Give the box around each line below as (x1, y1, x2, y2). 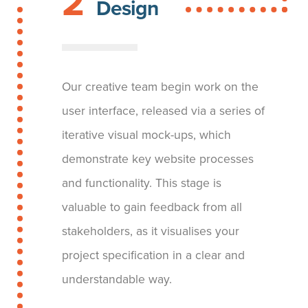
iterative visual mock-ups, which (62, 127, 231, 142)
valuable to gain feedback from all (62, 199, 242, 214)
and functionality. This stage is (62, 175, 221, 190)
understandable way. (62, 272, 172, 287)
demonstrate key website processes (62, 151, 254, 166)
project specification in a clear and (62, 247, 245, 263)
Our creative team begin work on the (62, 79, 258, 94)
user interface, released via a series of (62, 103, 265, 118)
